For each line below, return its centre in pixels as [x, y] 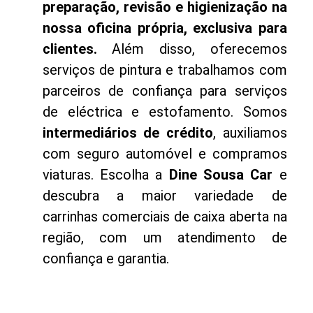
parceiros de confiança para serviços [165, 90]
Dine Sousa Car [221, 174]
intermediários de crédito [128, 132]
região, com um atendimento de [165, 237]
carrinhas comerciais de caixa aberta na [165, 216]
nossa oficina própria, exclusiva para [165, 28]
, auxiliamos [250, 132]
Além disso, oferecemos [192, 49]
